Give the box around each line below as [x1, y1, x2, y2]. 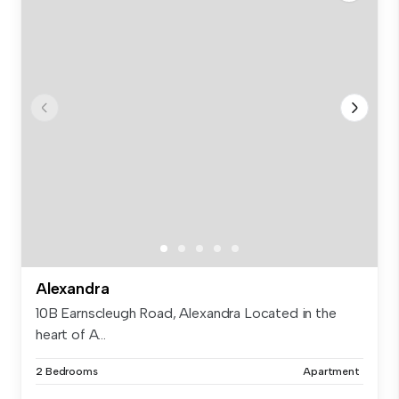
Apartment [303, 364, 360, 378]
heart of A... [36, 325, 106, 343]
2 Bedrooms [36, 364, 98, 378]
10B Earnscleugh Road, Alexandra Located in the [36, 304, 337, 322]
